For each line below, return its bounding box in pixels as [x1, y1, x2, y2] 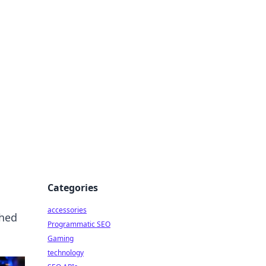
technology [47, 248, 84, 258]
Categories [47, 181, 98, 194]
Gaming [47, 233, 74, 243]
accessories [47, 205, 87, 215]
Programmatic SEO [47, 219, 110, 229]
